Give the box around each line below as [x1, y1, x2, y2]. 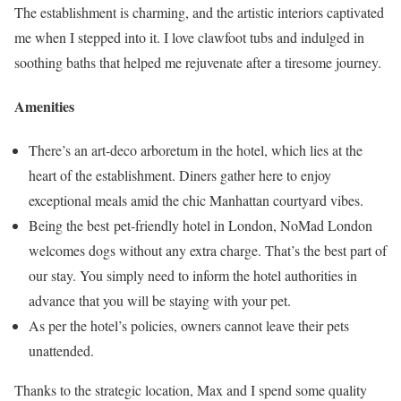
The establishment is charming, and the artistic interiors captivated [14, 2, 384, 21]
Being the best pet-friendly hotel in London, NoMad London [29, 216, 372, 235]
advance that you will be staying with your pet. [29, 291, 291, 311]
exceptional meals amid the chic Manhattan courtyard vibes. [29, 191, 363, 210]
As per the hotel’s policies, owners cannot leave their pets [29, 316, 349, 336]
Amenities [14, 96, 74, 117]
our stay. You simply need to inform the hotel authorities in [29, 266, 357, 286]
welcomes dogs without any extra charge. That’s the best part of [29, 241, 387, 260]
